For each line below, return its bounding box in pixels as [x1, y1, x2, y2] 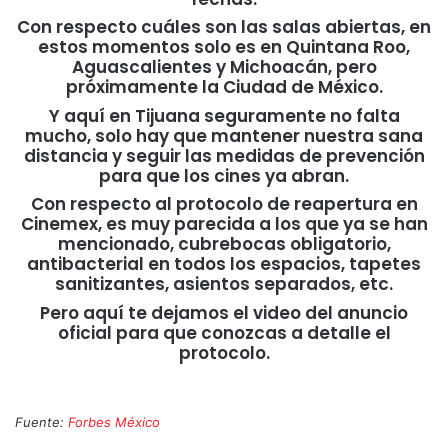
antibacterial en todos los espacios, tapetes [27, 252, 421, 277]
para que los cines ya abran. [99, 163, 349, 188]
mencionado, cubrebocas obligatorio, [57, 232, 391, 257]
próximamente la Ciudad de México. [65, 75, 383, 100]
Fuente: [15, 413, 68, 430]
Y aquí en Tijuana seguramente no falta [48, 103, 400, 128]
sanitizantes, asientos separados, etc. [55, 272, 393, 297]
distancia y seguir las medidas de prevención [23, 143, 425, 168]
